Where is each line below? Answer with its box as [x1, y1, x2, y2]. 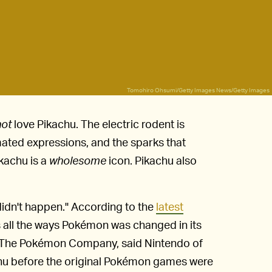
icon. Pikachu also [106, 153, 197, 168]
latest [156, 199, 183, 214]
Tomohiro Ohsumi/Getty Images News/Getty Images [127, 86, 270, 94]
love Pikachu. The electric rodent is [12, 117, 185, 131]
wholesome [49, 153, 106, 168]
